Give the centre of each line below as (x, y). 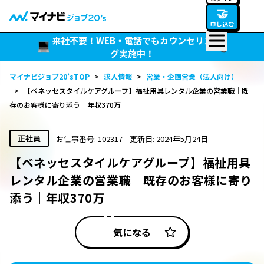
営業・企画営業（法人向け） (192, 76)
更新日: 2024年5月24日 (169, 139)
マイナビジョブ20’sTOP (49, 76)
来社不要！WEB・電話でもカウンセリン (132, 40)
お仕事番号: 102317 (89, 139)
